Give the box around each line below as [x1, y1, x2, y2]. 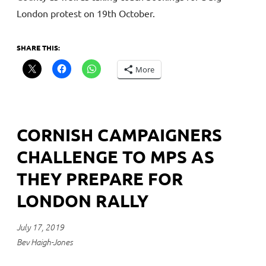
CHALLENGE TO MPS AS [17, 146, 214, 168]
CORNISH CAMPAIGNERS [17, 124, 222, 146]
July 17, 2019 [17, 222, 64, 233]
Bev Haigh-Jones [17, 237, 73, 248]
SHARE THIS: [17, 43, 60, 53]
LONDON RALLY [17, 190, 148, 212]
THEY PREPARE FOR [17, 168, 183, 190]
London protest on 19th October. [17, 7, 155, 20]
